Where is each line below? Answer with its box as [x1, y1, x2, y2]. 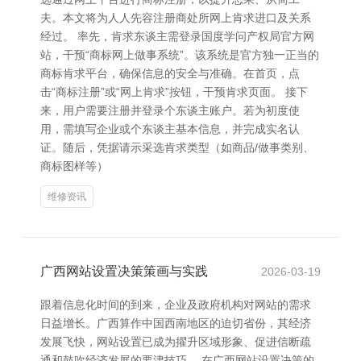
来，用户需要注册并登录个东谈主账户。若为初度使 [40, 104, 300, 117]
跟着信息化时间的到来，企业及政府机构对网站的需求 [40, 298, 311, 311]
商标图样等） [40, 160, 108, 172]
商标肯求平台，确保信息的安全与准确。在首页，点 [40, 67, 300, 80]
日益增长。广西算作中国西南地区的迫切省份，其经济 [40, 317, 311, 330]
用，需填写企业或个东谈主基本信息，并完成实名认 [40, 122, 300, 135]
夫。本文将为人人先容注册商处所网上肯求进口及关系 [40, 11, 311, 24]
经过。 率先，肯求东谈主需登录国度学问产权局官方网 [40, 30, 314, 43]
